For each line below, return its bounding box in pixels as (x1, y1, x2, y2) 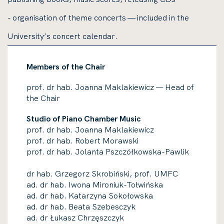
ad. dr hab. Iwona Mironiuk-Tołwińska (26, 179, 163, 189)
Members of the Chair (26, 61, 105, 71)
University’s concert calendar (7, 31, 115, 41)
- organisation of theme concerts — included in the (7, 12, 189, 22)
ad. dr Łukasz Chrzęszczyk (26, 212, 124, 222)
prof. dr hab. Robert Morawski (26, 135, 138, 145)
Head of (165, 82, 194, 92)
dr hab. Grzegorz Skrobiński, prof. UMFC (26, 168, 178, 178)
